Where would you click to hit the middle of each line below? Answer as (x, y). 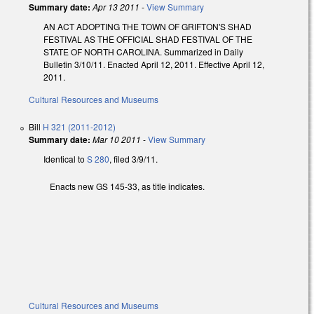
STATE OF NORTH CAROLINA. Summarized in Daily (143, 51)
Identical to (64, 159)
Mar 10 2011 (117, 139)
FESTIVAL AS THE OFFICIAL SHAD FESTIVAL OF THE (148, 39)
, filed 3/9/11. (134, 159)
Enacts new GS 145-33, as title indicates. (127, 186)
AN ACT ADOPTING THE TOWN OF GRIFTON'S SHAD (148, 26)
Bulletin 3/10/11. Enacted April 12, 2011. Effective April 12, (154, 64)
